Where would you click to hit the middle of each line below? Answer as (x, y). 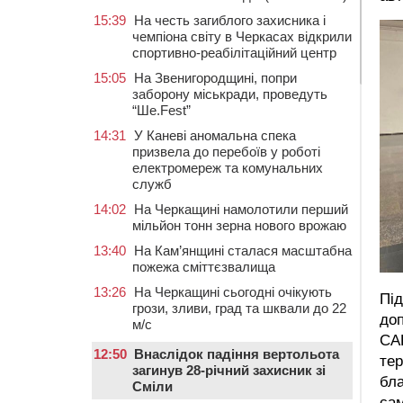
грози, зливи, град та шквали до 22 (239, 308)
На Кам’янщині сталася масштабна (243, 251)
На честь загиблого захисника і (230, 20)
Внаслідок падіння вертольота (237, 354)
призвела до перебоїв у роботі (226, 152)
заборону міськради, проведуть (230, 94)
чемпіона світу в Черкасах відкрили (242, 36)
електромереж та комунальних (228, 168)
